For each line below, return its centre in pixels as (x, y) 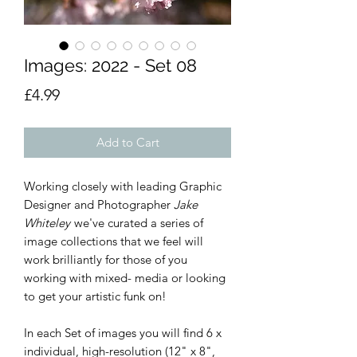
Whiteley (49, 223)
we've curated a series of (139, 223)
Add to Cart (127, 142)
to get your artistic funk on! (95, 296)
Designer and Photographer (99, 204)
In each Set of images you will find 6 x (123, 333)
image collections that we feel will (114, 241)
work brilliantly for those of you (106, 259)
